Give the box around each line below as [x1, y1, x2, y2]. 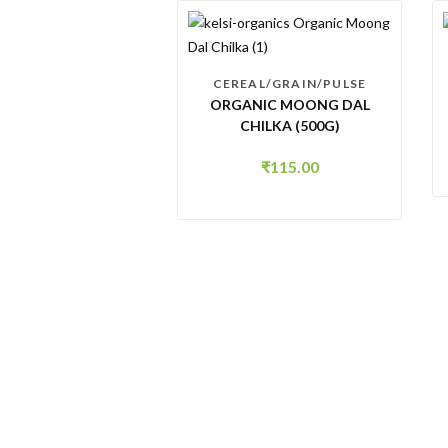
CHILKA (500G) [239, 117, 340, 134]
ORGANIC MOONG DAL [209, 96, 370, 113]
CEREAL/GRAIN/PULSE [212, 76, 367, 91]
